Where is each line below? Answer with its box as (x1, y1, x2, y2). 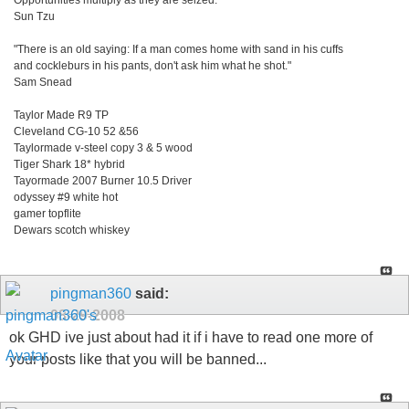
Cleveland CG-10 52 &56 (14, 125, 139, 139)
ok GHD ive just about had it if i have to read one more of (9, 330, 372, 346)
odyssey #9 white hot (14, 191, 118, 204)
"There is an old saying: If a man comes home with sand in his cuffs (14, 43, 343, 57)
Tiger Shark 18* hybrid (14, 158, 125, 172)
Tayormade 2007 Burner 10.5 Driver (14, 174, 192, 188)
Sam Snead (14, 76, 72, 89)
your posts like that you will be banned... (9, 351, 267, 368)
